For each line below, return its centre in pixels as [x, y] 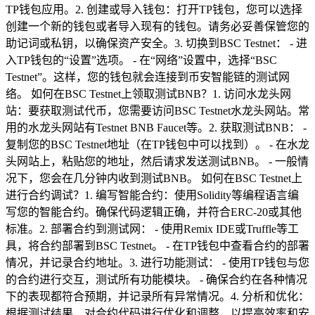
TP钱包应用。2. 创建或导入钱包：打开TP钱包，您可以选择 [154, 9]
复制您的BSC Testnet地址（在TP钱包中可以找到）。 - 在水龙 [157, 144]
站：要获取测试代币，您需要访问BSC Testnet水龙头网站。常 [157, 110]
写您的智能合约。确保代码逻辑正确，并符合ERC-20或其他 [154, 212]
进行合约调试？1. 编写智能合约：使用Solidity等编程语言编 [152, 195]
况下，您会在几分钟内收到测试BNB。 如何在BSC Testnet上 [154, 178]
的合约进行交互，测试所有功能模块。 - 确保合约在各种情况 [156, 279]
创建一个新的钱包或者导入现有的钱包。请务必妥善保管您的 [157, 26]
